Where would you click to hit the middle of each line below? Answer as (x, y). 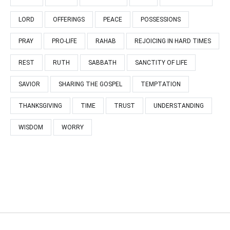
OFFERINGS (69, 19)
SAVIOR (29, 84)
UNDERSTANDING (179, 106)
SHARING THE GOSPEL (90, 84)
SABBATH (102, 62)
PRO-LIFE (64, 41)
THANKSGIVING (40, 106)
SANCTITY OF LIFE (161, 62)
